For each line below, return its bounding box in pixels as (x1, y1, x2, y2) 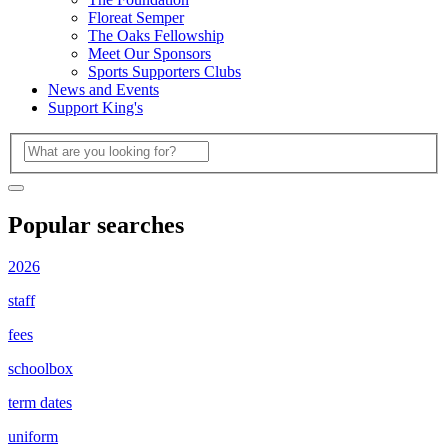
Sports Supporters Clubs (88, 63, 241, 81)
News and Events (48, 81, 159, 99)
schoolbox (8, 360, 73, 378)
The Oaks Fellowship (88, 27, 224, 45)
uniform (8, 428, 58, 446)
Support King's (48, 99, 143, 117)
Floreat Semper (88, 9, 184, 27)
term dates (8, 394, 72, 412)
